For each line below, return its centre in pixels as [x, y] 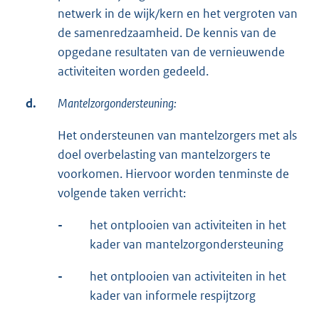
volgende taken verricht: [122, 193]
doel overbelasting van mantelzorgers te [164, 155]
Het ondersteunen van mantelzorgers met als [177, 136]
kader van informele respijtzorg [173, 296]
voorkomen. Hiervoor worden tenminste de [173, 174]
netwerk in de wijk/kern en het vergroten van [178, 14]
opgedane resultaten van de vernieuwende [171, 52]
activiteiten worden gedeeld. [133, 72]
